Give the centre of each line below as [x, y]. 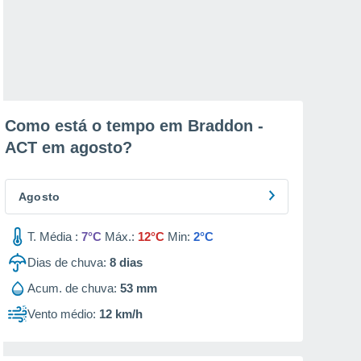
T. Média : [53, 237]
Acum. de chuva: [72, 288]
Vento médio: [62, 314]
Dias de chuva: [67, 262]
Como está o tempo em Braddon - [134, 126]
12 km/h [121, 314]
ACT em [37, 147]
